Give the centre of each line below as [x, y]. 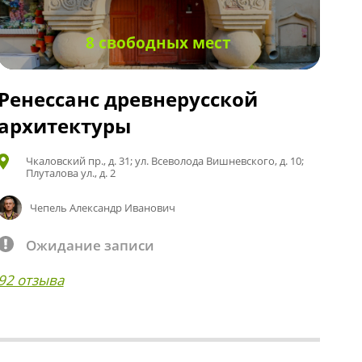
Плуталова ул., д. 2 [70, 173]
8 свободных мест [159, 42]
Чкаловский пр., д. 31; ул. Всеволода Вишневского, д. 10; [164, 160]
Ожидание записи [90, 245]
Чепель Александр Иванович [103, 207]
